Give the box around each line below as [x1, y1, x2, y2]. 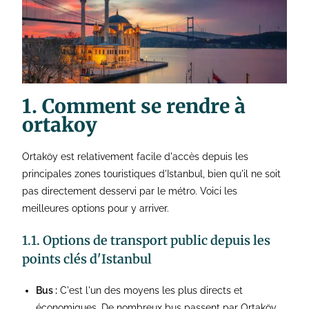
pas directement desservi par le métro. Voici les [22, 186, 238, 197]
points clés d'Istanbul [22, 251, 152, 268]
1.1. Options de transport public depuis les [22, 232, 271, 249]
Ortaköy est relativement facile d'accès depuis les [22, 151, 249, 163]
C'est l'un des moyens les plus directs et [57, 285, 243, 297]
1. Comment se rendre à [22, 94, 246, 119]
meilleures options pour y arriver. [22, 203, 170, 215]
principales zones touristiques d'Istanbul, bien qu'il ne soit [22, 168, 281, 180]
